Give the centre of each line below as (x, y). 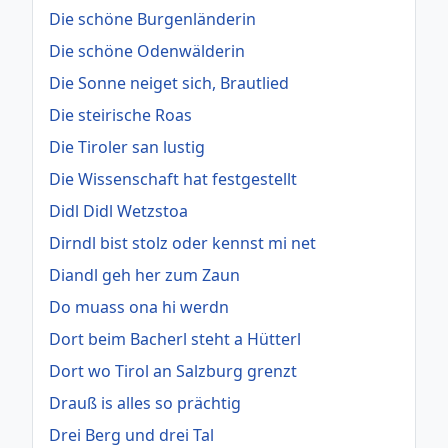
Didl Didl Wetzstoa (118, 210)
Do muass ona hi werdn (139, 306)
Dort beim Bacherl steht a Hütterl (175, 338)
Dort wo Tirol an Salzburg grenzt (173, 370)
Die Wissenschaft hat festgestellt (173, 178)
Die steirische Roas (120, 114)
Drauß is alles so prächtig (145, 402)
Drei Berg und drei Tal (131, 434)
